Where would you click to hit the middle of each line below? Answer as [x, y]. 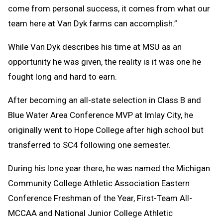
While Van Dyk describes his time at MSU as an [95, 47]
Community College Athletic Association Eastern [99, 183]
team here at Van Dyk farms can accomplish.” [93, 23]
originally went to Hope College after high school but [106, 130]
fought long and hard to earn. [62, 76]
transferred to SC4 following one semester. [89, 145]
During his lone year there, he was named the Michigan [109, 168]
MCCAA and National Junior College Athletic [90, 213]
